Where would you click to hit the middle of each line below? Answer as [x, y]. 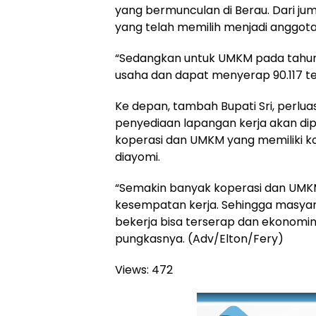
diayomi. [138, 157]
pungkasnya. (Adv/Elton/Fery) [199, 239]
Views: [132, 270]
